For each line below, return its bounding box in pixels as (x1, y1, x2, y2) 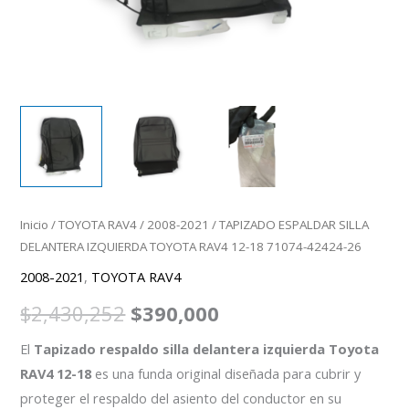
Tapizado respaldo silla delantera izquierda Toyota (34, 339, 380, 358)
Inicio (20, 216, 49, 234)
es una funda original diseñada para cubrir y (91, 363, 362, 383)
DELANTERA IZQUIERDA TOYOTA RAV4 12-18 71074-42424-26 (20, 238, 362, 256)
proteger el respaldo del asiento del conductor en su (20, 388, 342, 407)
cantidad (19, 22, 73, 41)
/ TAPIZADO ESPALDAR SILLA (209, 216, 370, 234)
